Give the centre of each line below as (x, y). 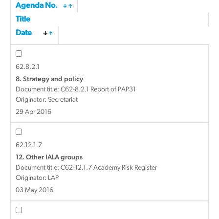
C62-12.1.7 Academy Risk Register (109, 168)
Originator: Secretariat (47, 100)
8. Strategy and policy (49, 79)
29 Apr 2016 (33, 112)
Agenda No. (37, 6)
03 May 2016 (34, 190)
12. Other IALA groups (49, 158)
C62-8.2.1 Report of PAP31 (98, 90)
